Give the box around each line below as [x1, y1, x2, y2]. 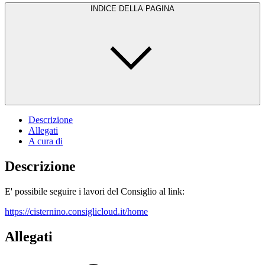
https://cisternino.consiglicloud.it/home [5, 206, 148, 216]
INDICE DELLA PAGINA [91, 4, 174, 13]
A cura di [28, 135, 63, 146]
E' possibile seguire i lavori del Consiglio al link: [5, 186, 187, 196]
